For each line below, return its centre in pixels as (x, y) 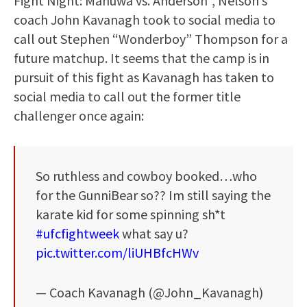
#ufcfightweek (77, 234)
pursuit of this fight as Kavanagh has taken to (144, 77)
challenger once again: (79, 116)
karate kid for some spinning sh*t (131, 214)
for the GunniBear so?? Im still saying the (153, 195)
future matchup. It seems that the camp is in (142, 58)
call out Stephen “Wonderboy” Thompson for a (151, 39)
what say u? (154, 234)
